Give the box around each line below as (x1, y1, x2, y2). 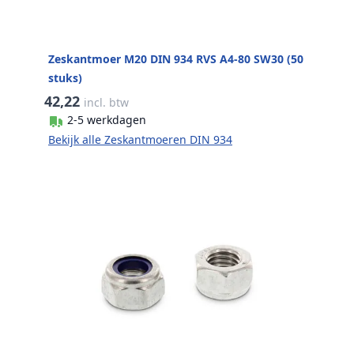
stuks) (48, 70, 82, 85)
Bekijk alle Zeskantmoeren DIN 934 (48, 131, 232, 147)
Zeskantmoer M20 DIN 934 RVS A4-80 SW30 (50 (48, 51, 303, 66)
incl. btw (84, 94, 130, 110)
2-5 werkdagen (67, 112, 146, 128)
